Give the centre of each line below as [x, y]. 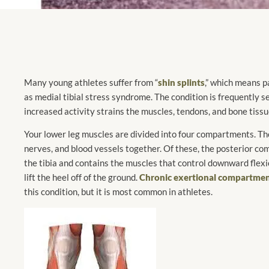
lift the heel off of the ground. [82, 177]
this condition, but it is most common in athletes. [118, 192]
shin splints [181, 82]
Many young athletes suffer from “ [91, 82]
